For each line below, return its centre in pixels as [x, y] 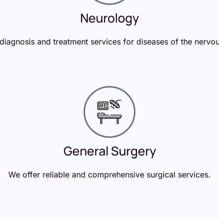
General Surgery [109, 151]
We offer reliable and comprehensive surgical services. [109, 174]
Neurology [109, 18]
